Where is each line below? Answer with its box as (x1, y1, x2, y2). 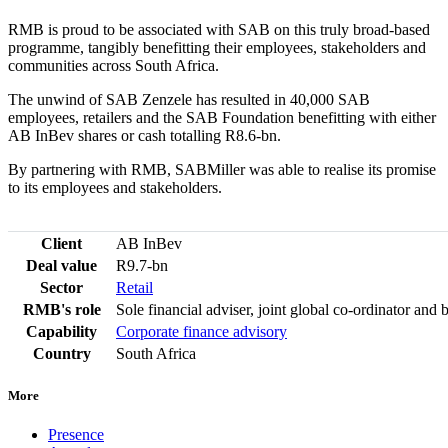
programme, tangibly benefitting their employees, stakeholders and (8, 38, 426, 56)
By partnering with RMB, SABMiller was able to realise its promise (8, 160, 436, 178)
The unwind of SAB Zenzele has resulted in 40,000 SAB (8, 90, 370, 108)
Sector (40, 278, 83, 296)
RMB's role (22, 300, 101, 318)
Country (32, 344, 91, 362)
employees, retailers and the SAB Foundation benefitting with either (8, 108, 436, 126)
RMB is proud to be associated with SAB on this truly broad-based (8, 20, 430, 38)
